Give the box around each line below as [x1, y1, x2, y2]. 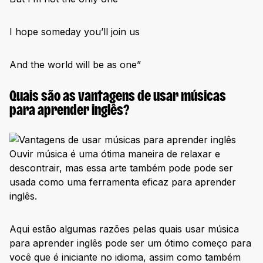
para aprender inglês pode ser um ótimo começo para [9, 237, 251, 249]
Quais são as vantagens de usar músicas [9, 90, 226, 104]
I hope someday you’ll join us [9, 26, 140, 38]
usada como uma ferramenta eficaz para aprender [9, 176, 236, 188]
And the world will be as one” [9, 59, 141, 71]
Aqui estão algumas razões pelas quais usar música [9, 223, 239, 235]
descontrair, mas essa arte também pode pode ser [9, 162, 233, 174]
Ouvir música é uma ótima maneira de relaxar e [9, 148, 220, 160]
